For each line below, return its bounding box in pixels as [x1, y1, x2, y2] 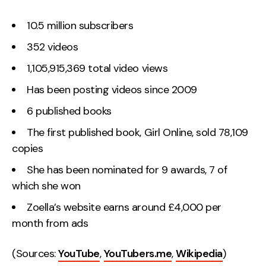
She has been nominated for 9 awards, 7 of [27, 163, 227, 177]
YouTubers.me [103, 246, 172, 261]
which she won [12, 179, 81, 193]
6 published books [27, 104, 112, 118]
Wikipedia [176, 246, 223, 261]
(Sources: [12, 246, 59, 261]
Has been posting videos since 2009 [27, 83, 197, 97]
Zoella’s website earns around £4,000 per [27, 200, 221, 214]
